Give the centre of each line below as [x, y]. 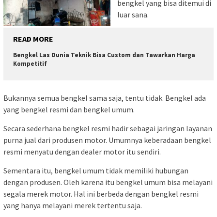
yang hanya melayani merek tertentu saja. [73, 206]
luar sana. [133, 14]
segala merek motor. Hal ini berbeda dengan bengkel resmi [101, 194]
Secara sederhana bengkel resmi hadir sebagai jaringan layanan [108, 129]
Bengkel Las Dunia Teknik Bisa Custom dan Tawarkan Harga [104, 55]
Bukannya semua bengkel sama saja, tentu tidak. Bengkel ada [105, 98]
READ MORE [33, 39]
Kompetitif [30, 63]
